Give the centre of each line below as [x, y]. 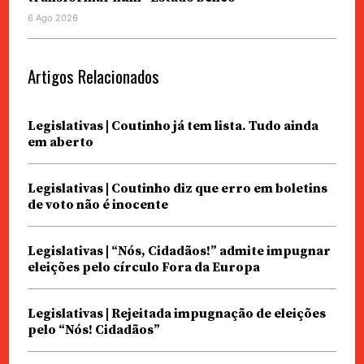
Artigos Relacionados [93, 76]
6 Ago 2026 [52, 17]
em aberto [60, 142]
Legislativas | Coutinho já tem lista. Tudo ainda [173, 126]
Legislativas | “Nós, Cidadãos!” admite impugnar [179, 251]
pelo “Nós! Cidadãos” [93, 329]
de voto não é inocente [97, 204]
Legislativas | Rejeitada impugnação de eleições [176, 313]
